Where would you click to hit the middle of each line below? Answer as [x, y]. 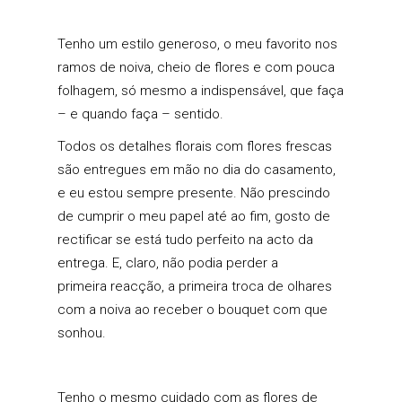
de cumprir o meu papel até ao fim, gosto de [194, 217]
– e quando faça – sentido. [140, 114]
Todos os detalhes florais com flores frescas [195, 147]
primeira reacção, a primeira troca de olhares [195, 287]
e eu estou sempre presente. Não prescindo [194, 193]
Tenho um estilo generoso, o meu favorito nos [197, 44]
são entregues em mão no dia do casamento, [197, 170]
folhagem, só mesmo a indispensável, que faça [201, 91]
